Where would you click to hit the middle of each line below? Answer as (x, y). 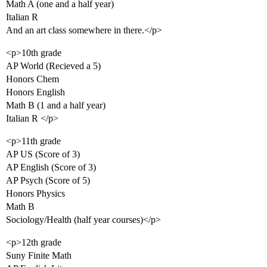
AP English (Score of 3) (51, 167)
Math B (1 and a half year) (56, 105)
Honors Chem (32, 79)
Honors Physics (35, 193)
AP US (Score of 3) (43, 154)
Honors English (35, 92)
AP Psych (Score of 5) (48, 180)
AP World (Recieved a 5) (53, 66)
